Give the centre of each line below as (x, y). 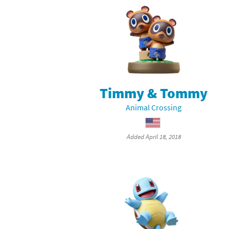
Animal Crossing (154, 108)
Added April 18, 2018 (154, 137)
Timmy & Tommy (154, 93)
